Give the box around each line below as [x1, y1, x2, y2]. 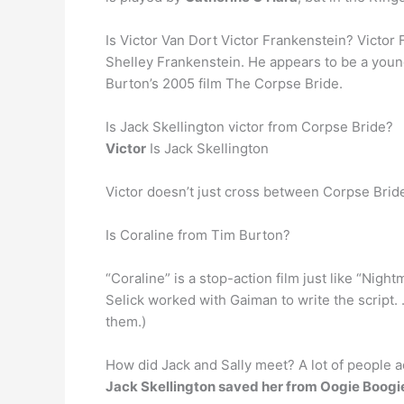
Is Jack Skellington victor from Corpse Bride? [106, 118, 393, 135]
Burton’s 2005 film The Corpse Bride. [106, 75, 343, 92]
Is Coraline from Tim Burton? [106, 226, 290, 243]
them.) [106, 313, 146, 330]
